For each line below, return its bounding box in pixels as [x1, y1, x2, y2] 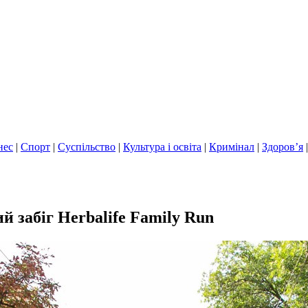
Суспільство [58, 141, 115, 153]
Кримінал [209, 141, 254, 153]
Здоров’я [262, 141, 303, 153]
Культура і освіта [123, 141, 201, 153]
